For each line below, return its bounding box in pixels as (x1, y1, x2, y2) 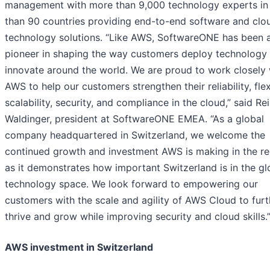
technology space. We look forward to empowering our (5, 178, 258, 190)
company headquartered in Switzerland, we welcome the (5, 129, 265, 142)
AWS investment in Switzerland (5, 241, 153, 254)
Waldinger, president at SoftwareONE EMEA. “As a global (5, 113, 264, 125)
